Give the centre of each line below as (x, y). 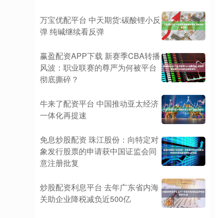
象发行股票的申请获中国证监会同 (98, 151)
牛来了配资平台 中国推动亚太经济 (99, 103)
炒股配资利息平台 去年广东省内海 (99, 187)
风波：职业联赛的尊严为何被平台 (98, 67)
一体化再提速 (63, 115)
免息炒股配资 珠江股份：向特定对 (99, 139)
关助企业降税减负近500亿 (85, 199)
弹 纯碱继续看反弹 (72, 31)
